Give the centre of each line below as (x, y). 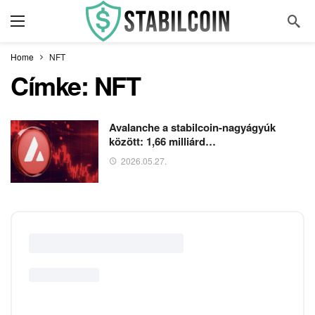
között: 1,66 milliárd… (162, 141)
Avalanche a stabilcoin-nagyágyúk (192, 127)
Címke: (52, 85)
